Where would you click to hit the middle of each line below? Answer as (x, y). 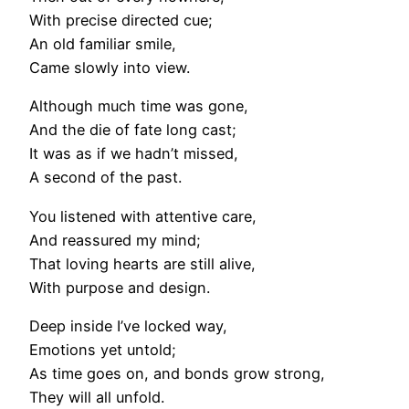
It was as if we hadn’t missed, (134, 154)
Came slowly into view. (110, 68)
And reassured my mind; (115, 240)
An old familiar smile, (103, 44)
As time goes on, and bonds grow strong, (177, 373)
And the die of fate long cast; (133, 130)
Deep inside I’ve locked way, (128, 325)
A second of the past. (105, 178)
